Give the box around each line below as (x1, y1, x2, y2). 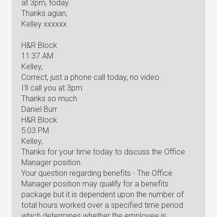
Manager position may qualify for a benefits (21, 179, 169, 188)
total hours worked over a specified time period (21, 201, 183, 210)
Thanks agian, (21, 9, 67, 18)
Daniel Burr (21, 105, 57, 114)
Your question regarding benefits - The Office (21, 169, 172, 178)
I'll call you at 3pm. (21, 83, 84, 93)
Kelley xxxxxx (21, 19, 67, 29)
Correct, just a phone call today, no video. (21, 73, 161, 82)
